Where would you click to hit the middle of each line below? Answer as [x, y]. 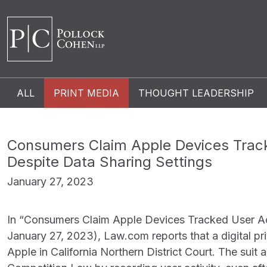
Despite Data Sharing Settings [110, 162]
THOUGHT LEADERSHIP [196, 93]
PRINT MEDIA [86, 93]
